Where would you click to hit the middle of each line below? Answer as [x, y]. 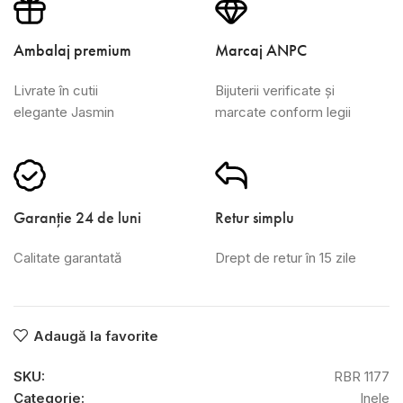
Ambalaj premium [72, 51]
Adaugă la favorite [95, 336]
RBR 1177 [362, 376]
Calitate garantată [67, 258]
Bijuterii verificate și [275, 91]
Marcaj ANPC [261, 51]
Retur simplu [255, 218]
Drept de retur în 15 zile [286, 258]
